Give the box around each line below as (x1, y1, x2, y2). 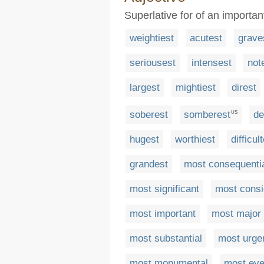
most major (212, 207, 261, 219)
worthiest (175, 133, 215, 145)
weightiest (130, 32, 174, 44)
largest (130, 82, 160, 93)
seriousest (130, 57, 176, 68)
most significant (130, 183, 199, 194)
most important (130, 207, 196, 219)
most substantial (130, 232, 202, 244)
